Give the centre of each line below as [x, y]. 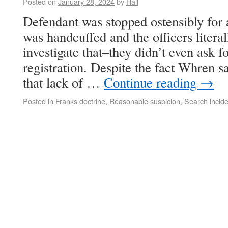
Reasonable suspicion [145, 101]
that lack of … [63, 82]
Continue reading [152, 82]
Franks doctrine [80, 101]
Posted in [38, 101]
